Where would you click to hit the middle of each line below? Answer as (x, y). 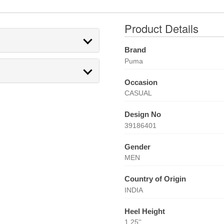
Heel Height (144, 211)
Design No (142, 114)
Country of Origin (155, 179)
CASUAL (138, 93)
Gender (137, 146)
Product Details (161, 28)
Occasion (141, 82)
